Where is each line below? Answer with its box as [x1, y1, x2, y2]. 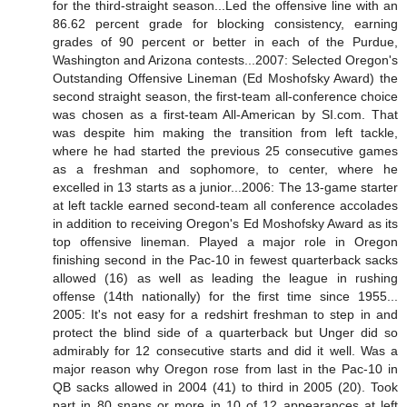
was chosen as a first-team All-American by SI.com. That [53, 107, 398, 123]
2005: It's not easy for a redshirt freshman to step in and [53, 307, 398, 323]
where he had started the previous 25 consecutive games [53, 144, 398, 159]
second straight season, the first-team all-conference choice [53, 89, 398, 104]
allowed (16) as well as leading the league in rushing [53, 271, 398, 286]
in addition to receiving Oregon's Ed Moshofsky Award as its [53, 216, 398, 232]
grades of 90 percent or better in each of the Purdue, [53, 35, 398, 50]
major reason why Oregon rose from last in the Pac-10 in [53, 362, 398, 377]
